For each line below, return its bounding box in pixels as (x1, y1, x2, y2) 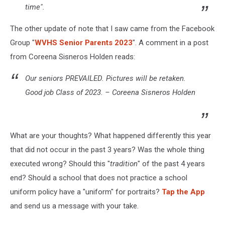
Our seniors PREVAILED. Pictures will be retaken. (25, 74, 186, 83)
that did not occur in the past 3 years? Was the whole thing (10, 145, 204, 155)
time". (25, 3, 45, 12)
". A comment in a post (133, 38, 208, 48)
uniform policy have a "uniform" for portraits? (10, 187, 162, 197)
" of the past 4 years (138, 159, 205, 169)
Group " (10, 38, 35, 48)
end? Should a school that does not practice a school (10, 173, 187, 183)
